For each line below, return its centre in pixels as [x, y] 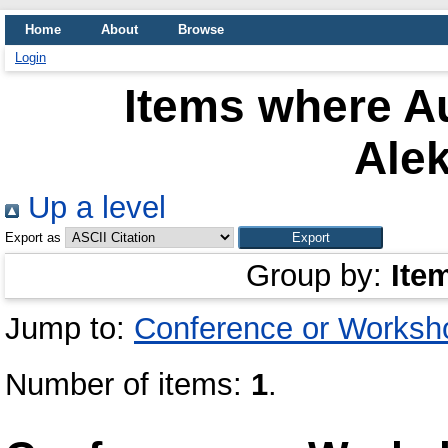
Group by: [318, 275]
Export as [33, 237]
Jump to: [69, 328]
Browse [201, 29]
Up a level [92, 207]
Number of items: [128, 384]
